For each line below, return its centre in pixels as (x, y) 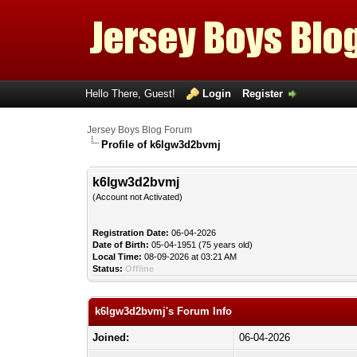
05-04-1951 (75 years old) (201, 245)
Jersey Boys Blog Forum (140, 130)
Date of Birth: (121, 245)
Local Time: (118, 257)
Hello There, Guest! (131, 94)
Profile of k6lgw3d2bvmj (161, 145)
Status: (108, 269)
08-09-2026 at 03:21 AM (190, 257)
